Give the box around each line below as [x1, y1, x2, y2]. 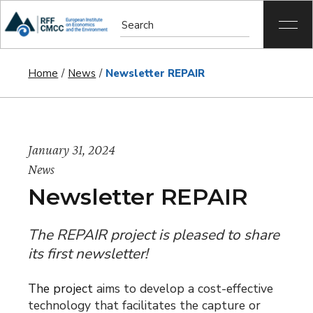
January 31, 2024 [28, 142, 116, 157]
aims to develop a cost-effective [96, 280, 274, 297]
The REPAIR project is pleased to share [28, 225, 280, 245]
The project [28, 280, 97, 297]
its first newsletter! [28, 244, 149, 263]
